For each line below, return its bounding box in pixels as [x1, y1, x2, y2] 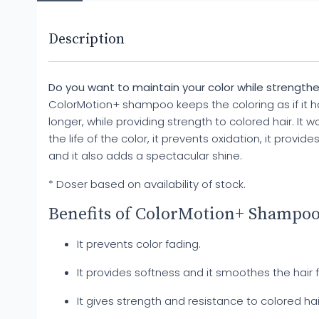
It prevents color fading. [77, 236, 201, 251]
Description [48, 31, 125, 48]
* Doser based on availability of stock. [48, 177, 246, 192]
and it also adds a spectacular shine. [48, 148, 242, 163]
